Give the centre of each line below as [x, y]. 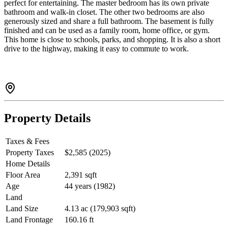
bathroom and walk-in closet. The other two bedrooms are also [104, 12]
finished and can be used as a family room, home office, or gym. [107, 31]
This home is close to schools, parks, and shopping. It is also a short [112, 40]
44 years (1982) [90, 186]
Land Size [22, 209]
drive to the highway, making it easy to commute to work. [96, 49]
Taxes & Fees [27, 141]
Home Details [28, 164]
